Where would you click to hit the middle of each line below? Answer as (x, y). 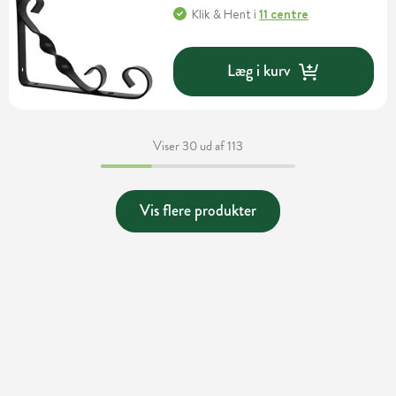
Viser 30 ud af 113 (198, 145)
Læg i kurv (259, 71)
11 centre (284, 14)
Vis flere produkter (198, 211)
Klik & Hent (222, 14)
